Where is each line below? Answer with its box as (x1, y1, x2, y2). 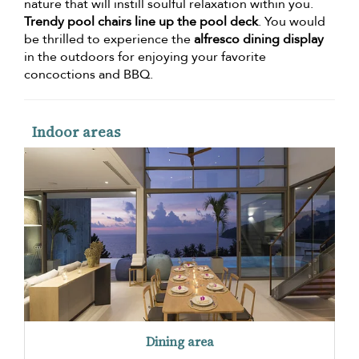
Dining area (145, 333, 214, 350)
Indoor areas (32, 121, 120, 142)
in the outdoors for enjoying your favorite (24, 47, 266, 66)
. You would (258, 12, 325, 30)
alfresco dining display (194, 30, 324, 48)
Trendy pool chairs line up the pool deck (24, 12, 258, 30)
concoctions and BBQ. (24, 65, 153, 83)
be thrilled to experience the (24, 30, 194, 48)
